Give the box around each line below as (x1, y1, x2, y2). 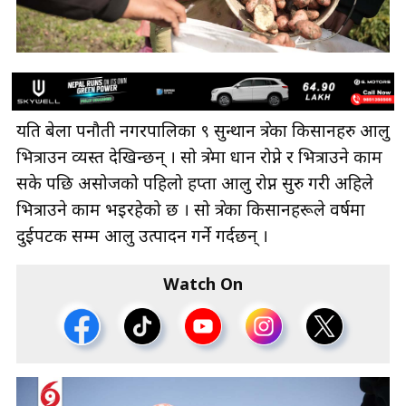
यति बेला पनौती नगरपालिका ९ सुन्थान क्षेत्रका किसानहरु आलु (16, 121, 390, 145)
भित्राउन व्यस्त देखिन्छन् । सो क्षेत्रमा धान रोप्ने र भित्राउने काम (16, 148, 382, 171)
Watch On (163, 275, 243, 297)
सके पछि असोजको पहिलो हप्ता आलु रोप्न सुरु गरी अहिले (16, 174, 373, 198)
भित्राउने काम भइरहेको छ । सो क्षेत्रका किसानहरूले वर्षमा (16, 200, 365, 224)
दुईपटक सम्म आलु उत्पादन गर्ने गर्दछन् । (16, 227, 273, 250)
